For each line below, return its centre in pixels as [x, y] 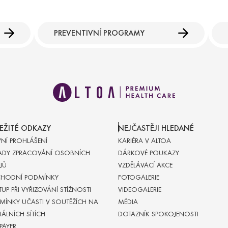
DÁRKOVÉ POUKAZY [149, 153]
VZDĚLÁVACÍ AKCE [145, 165]
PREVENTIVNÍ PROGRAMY [99, 33]
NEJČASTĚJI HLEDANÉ [156, 128]
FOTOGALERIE [139, 178]
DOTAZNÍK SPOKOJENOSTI [158, 214]
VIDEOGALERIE [140, 190]
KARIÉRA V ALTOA [145, 141]
